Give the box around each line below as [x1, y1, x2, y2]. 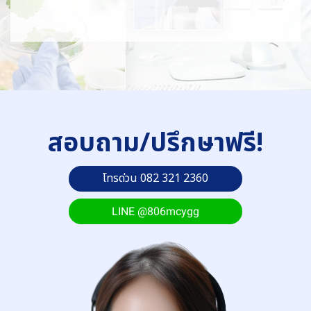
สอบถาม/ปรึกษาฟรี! [48, 124, 263, 163]
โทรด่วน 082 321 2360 [103, 169, 208, 187]
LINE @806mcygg [112, 204, 199, 218]
